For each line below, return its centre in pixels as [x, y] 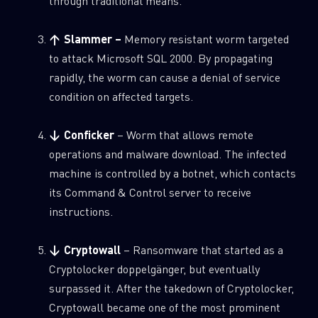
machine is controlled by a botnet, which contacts [172, 173]
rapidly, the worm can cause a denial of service [164, 77]
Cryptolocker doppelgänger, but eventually [154, 269]
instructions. [81, 212]
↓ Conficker [81, 135]
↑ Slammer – [86, 39]
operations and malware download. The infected [167, 154]
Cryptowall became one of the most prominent [164, 307]
